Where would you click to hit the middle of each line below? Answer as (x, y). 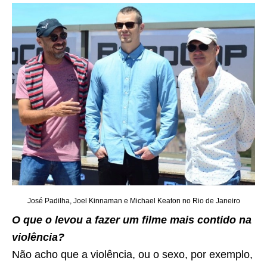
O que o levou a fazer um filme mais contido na (132, 220)
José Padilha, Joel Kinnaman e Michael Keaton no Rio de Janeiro (133, 201)
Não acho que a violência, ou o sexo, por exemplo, (132, 254)
